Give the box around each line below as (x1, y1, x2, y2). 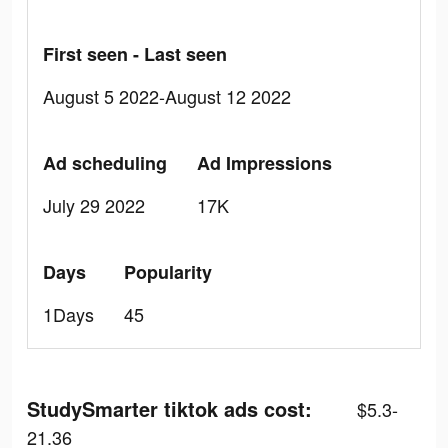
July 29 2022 (43, 192, 145, 218)
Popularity (124, 259, 212, 285)
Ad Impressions (197, 150, 332, 176)
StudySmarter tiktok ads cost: (27, 394, 312, 423)
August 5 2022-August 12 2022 (43, 83, 291, 109)
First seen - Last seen (43, 41, 227, 67)
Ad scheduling (43, 150, 167, 176)
